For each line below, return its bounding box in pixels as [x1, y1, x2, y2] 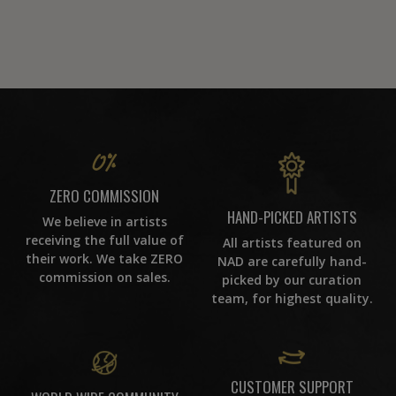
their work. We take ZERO [26, 250, 183, 268]
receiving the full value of [25, 232, 184, 249]
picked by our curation [222, 271, 362, 289]
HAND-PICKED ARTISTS [226, 206, 357, 229]
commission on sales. [38, 269, 171, 286]
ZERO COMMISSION [49, 185, 159, 208]
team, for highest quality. [210, 290, 373, 308]
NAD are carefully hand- [217, 253, 367, 270]
